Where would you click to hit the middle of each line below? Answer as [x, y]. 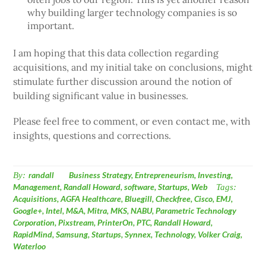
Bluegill [139, 199]
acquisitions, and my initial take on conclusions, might [133, 67]
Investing [215, 175]
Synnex [138, 234]
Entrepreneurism [165, 175]
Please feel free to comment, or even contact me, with [132, 121]
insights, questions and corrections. [92, 135]
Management [37, 187]
